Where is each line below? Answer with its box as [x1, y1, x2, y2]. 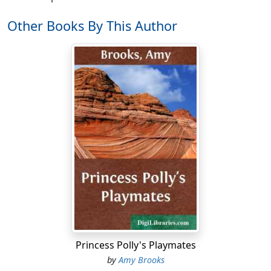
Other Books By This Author [7, 17, 177, 35]
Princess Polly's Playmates [75, 238, 196, 252]
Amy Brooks [118, 253, 165, 266]
